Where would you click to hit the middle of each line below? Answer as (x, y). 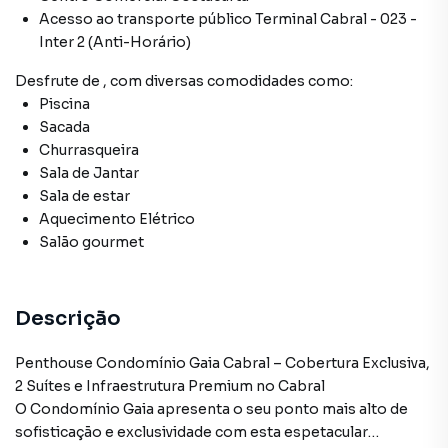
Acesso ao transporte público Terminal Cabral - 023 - (228, 19)
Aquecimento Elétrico (117, 219)
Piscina (64, 104)
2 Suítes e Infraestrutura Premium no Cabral (170, 386)
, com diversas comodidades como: (228, 81)
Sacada (64, 127)
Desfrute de (59, 81)
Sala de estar (84, 196)
